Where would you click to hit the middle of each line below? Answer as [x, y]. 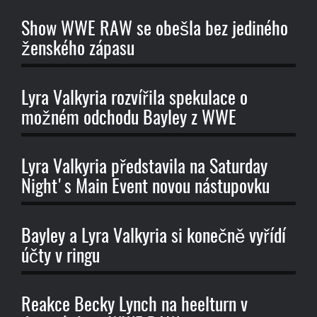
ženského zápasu [78, 50]
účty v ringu [60, 257]
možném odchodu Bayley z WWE [129, 119]
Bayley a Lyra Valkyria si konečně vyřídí [154, 237]
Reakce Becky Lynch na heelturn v [134, 306]
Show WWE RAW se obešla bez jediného [155, 30]
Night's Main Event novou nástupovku [145, 188]
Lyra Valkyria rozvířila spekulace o [134, 99]
